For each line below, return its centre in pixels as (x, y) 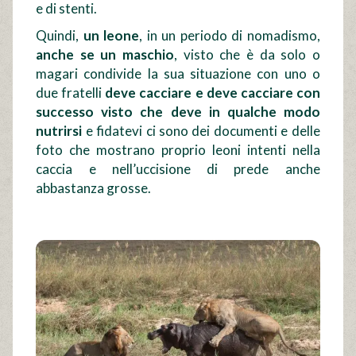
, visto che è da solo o (247, 54)
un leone (111, 35)
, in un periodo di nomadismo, (230, 35)
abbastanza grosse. (94, 188)
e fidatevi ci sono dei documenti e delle (201, 130)
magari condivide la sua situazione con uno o (178, 73)
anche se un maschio (105, 54)
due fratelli (71, 92)
